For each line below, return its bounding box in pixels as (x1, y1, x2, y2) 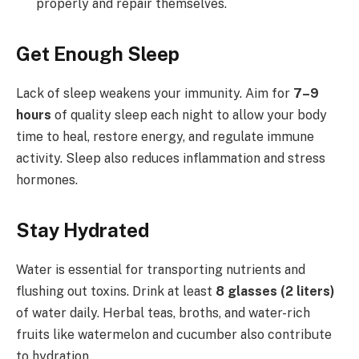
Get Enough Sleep (16, 42, 179, 65)
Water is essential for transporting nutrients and (16, 261, 305, 277)
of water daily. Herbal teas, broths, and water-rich (16, 305, 310, 321)
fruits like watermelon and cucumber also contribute (16, 326, 332, 342)
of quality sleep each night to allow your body (51, 107, 327, 123)
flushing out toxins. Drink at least (16, 283, 216, 299)
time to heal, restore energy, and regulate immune (16, 128, 314, 144)
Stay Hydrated (16, 218, 149, 241)
